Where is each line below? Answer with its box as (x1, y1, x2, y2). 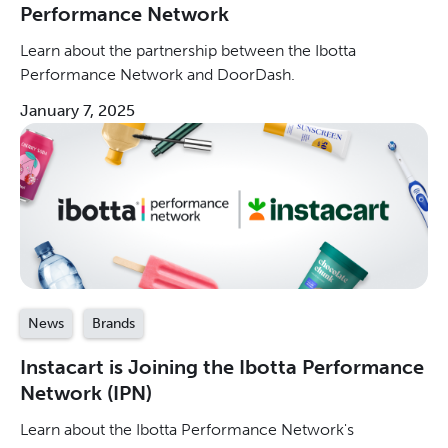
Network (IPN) (20, 380, 152, 405)
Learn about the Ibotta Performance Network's (20, 419, 354, 439)
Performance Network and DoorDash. (20, 65, 295, 85)
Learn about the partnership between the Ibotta (20, 41, 356, 61)
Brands (92, 314, 135, 332)
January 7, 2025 (20, 101, 135, 121)
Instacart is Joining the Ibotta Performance (20, 354, 424, 379)
